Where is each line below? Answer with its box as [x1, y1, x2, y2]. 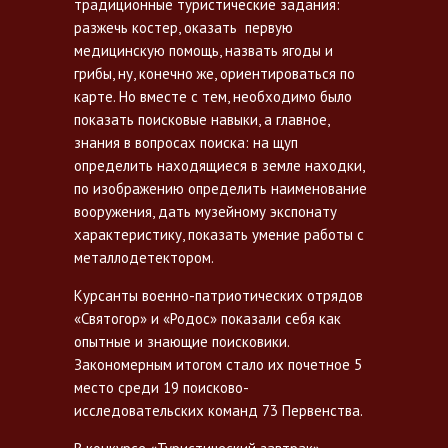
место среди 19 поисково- [74, 377, 249, 397]
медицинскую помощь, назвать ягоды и [74, 40, 333, 60]
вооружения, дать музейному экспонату [74, 201, 337, 221]
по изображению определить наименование [74, 178, 367, 198]
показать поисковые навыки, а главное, [74, 109, 329, 129]
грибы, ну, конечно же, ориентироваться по [74, 63, 355, 83]
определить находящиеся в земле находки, [74, 155, 364, 175]
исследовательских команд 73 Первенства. [74, 400, 363, 420]
